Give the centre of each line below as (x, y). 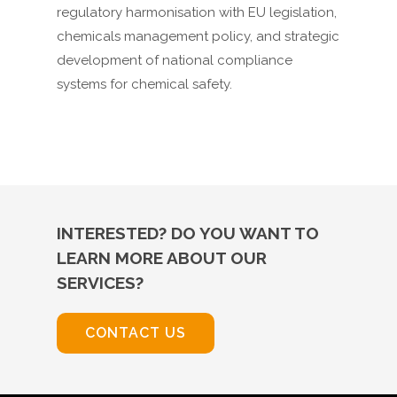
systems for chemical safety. (144, 85)
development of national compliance (175, 61)
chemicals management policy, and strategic (198, 37)
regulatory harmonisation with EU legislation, (197, 13)
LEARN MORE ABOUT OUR (162, 258)
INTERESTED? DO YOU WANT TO (188, 234)
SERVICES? (100, 283)
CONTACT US (136, 333)
